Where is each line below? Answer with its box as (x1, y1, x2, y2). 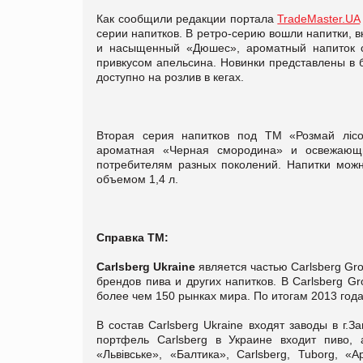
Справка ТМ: (96, 230, 169, 244)
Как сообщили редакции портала (96, 11, 278, 25)
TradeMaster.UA (277, 11, 361, 25)
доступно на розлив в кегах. (96, 70, 250, 83)
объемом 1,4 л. (96, 172, 178, 186)
